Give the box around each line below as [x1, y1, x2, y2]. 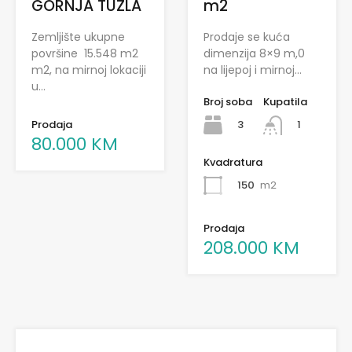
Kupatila [263, 94, 307, 110]
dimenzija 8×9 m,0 [203, 46, 305, 62]
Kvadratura [203, 154, 262, 170]
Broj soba [203, 94, 252, 110]
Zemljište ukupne [31, 29, 125, 46]
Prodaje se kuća [203, 29, 290, 46]
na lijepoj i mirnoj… [203, 62, 302, 79]
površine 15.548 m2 [31, 46, 138, 62]
